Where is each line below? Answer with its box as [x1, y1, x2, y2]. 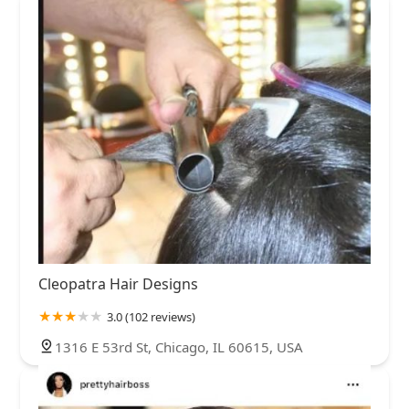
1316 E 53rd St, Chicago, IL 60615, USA [55, 338, 303, 357]
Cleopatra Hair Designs [38, 274, 198, 295]
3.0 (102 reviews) [107, 309, 195, 326]
